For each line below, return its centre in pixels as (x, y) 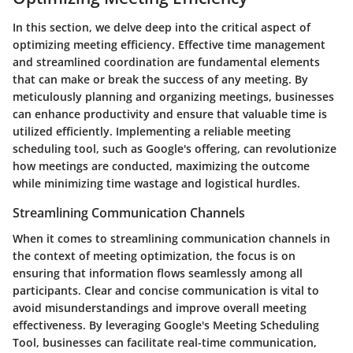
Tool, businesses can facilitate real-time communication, (165, 342)
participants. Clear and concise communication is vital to (166, 290)
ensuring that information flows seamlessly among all (158, 273)
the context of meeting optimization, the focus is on (154, 255)
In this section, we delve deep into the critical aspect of (162, 28)
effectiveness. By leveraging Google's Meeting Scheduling (166, 325)
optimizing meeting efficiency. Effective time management (169, 45)
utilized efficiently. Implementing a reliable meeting (152, 132)
